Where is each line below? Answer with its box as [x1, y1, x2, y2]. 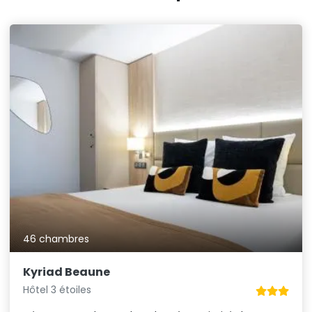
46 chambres [23, 232, 90, 247]
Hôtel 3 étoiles [23, 283, 92, 297]
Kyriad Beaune [23, 264, 111, 281]
